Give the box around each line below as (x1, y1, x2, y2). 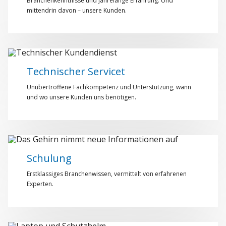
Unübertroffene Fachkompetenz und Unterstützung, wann (27, 83, 191, 91)
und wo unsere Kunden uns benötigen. (27, 93, 136, 101)
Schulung (27, 151, 72, 165)
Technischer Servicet (27, 65, 125, 78)
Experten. (27, 180, 53, 188)
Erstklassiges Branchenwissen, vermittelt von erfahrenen (27, 169, 187, 178)
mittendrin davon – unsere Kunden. (27, 6, 127, 15)
